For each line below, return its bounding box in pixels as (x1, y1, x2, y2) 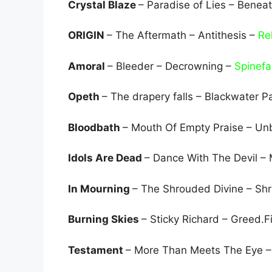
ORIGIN (68, 29, 107, 42)
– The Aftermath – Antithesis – (107, 29, 258, 42)
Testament (68, 243, 126, 256)
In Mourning (68, 182, 132, 195)
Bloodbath (68, 121, 123, 134)
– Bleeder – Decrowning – (107, 59, 234, 72)
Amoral (68, 59, 107, 72)
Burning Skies (68, 213, 141, 226)
